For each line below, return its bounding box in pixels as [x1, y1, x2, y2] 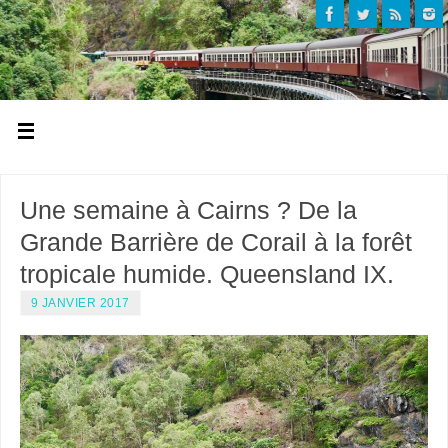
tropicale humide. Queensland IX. [19, 259, 394, 288]
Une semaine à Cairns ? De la [19, 195, 357, 224]
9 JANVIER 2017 [30, 295, 130, 310]
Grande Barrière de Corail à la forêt [19, 227, 412, 256]
